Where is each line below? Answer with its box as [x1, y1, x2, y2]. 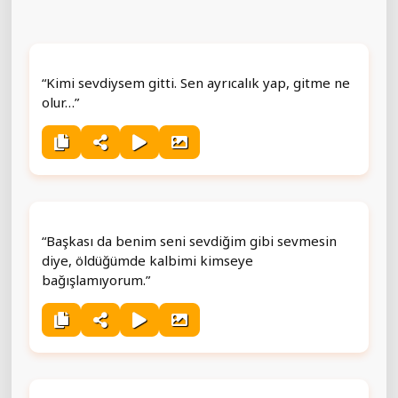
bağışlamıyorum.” [42, 270, 150, 289]
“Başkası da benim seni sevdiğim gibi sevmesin [42, 231, 337, 250]
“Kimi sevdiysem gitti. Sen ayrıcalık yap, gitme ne [42, 73, 350, 92]
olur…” [42, 92, 79, 111]
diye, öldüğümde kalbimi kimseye [42, 251, 253, 269]
